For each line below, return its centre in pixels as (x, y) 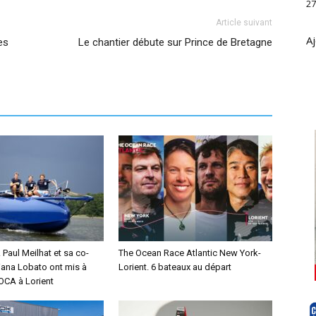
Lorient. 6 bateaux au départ (175, 267)
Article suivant (244, 23)
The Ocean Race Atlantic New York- (190, 253)
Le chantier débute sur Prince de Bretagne (175, 42)
